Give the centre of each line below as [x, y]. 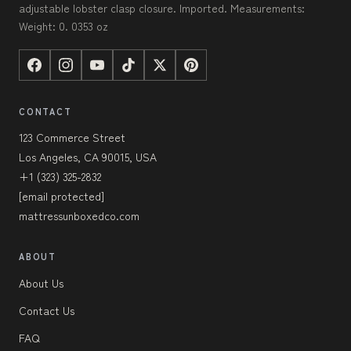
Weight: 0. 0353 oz [63, 25]
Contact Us [47, 310]
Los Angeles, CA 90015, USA [88, 156]
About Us [41, 282]
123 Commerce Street [72, 137]
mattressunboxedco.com [79, 215]
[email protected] [62, 195]
